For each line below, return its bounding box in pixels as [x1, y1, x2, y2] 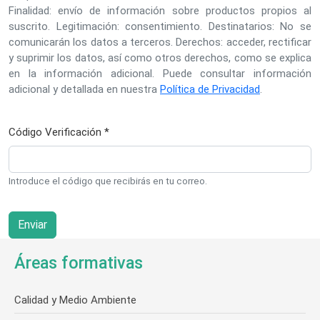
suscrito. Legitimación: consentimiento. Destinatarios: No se [9, 19, 311, 33]
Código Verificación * [9, 125, 109, 139]
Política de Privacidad [160, 82, 260, 96]
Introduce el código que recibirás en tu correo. [9, 175, 207, 186]
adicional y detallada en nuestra [9, 82, 160, 96]
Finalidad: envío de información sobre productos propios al [9, 4, 311, 17]
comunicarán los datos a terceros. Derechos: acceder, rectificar [9, 35, 311, 49]
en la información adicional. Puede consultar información [9, 66, 311, 80]
